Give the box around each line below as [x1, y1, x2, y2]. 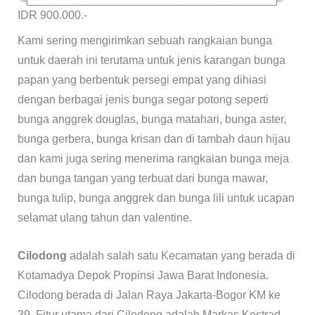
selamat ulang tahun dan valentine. [17, 212, 192, 224]
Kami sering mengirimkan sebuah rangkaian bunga [17, 34, 272, 46]
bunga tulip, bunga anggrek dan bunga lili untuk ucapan [17, 192, 295, 204]
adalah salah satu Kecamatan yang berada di [66, 249, 295, 262]
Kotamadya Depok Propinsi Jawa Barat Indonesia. [17, 269, 269, 281]
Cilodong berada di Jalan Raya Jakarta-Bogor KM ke [17, 288, 281, 301]
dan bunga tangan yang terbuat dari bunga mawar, [17, 172, 268, 184]
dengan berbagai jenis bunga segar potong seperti [17, 94, 269, 105]
